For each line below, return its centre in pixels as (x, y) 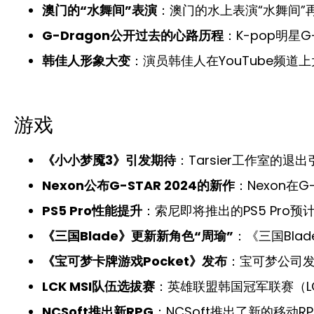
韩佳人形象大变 (86, 60)
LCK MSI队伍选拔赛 (98, 286)
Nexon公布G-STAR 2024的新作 (138, 185)
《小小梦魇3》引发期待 (109, 160)
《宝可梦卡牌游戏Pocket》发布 (135, 261)
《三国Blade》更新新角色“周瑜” (138, 235)
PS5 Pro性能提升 (92, 210)
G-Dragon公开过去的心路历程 (133, 35)
